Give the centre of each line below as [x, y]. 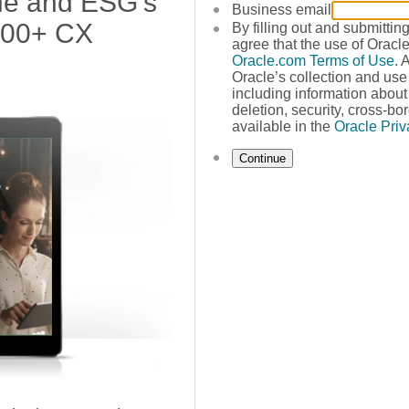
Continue [262, 158]
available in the [283, 126]
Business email [281, 10]
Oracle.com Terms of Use [313, 61]
